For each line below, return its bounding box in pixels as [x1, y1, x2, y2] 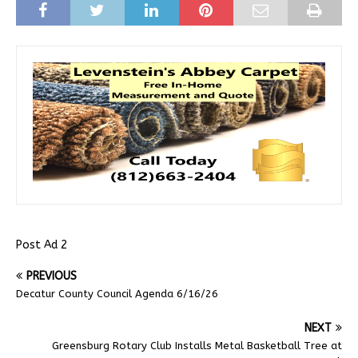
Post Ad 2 [16, 237, 67, 252]
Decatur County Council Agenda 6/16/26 [16, 287, 218, 300]
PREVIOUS [26, 268, 77, 283]
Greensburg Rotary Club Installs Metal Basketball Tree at [52, 339, 342, 352]
